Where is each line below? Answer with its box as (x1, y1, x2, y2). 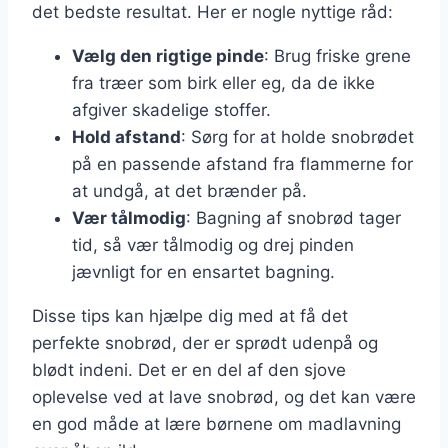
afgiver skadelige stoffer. (72, 100, 271, 121)
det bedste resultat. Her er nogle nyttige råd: (32, 2, 393, 23)
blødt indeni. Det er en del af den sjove (32, 360, 346, 381)
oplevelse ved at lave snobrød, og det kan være (32, 387, 416, 408)
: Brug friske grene (264, 46, 411, 67)
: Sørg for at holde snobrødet (181, 127, 414, 148)
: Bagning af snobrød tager (186, 208, 401, 229)
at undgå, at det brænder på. (72, 181, 307, 202)
